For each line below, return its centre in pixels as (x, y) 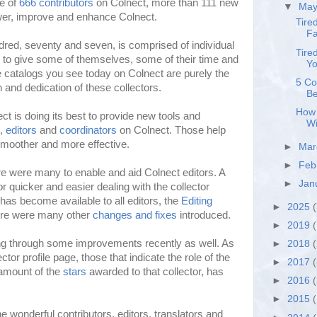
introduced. (204, 215)
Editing (197, 201)
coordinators (88, 130)
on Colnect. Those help (171, 130)
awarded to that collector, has (155, 271)
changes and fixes (135, 215)
